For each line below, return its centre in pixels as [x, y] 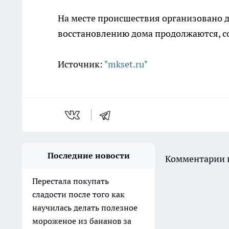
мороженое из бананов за [82, 221]
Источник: [81, 64]
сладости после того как [78, 194]
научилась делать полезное [85, 208]
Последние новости [88, 156]
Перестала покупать [71, 181]
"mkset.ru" [126, 64]
